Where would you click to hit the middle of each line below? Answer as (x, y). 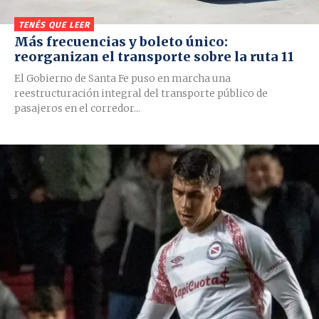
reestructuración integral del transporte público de (141, 94)
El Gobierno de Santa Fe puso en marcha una (122, 79)
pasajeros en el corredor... (77, 109)
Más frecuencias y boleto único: (121, 42)
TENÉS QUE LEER (54, 25)
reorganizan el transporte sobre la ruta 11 (154, 57)
